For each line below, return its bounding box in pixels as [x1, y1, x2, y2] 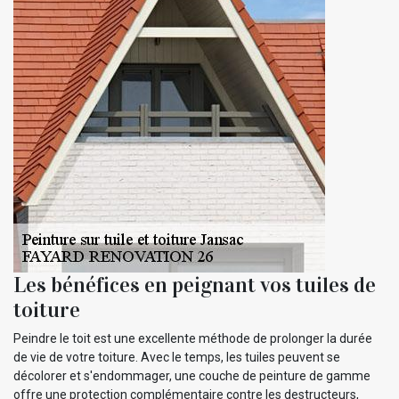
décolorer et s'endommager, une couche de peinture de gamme [13, 368, 370, 383]
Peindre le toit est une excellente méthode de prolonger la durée [13, 330, 372, 346]
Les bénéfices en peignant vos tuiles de [13, 271, 376, 298]
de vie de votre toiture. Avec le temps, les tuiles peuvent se [13, 349, 340, 364]
